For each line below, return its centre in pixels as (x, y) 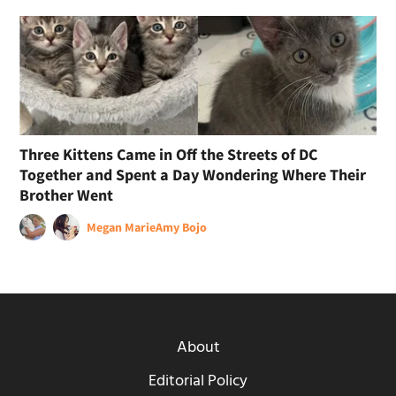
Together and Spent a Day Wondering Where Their (193, 174)
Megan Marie (122, 227)
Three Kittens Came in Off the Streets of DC (169, 154)
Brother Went (67, 194)
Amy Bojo (182, 227)
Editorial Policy (198, 381)
